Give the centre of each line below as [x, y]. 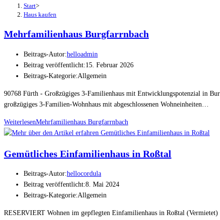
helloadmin [82, 55]
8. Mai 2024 [102, 185]
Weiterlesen [20, 122]
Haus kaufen [40, 14]
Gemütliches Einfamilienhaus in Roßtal [88, 153]
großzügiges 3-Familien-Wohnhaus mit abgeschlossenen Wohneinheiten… [106, 105]
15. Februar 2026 [110, 65]
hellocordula [84, 174]
